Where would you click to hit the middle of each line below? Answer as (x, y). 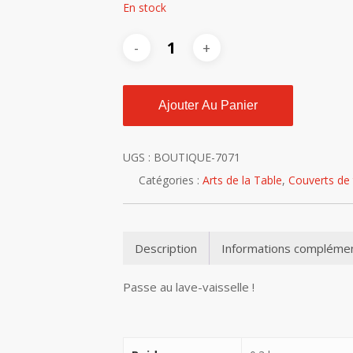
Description (165, 248)
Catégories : (170, 180)
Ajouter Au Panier (208, 105)
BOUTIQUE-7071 (197, 157)
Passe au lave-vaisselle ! (188, 287)
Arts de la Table (242, 180)
